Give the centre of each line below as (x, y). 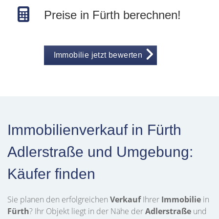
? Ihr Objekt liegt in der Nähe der (87, 211)
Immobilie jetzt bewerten (98, 55)
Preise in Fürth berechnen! (112, 15)
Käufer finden (51, 174)
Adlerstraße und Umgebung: (100, 152)
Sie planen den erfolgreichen (59, 199)
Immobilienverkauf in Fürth (94, 130)
